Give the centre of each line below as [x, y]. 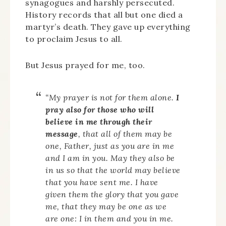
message [62, 134]
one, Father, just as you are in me [110, 146]
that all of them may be [127, 134]
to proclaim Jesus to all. [74, 39]
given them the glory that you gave [112, 194]
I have [147, 182]
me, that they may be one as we [106, 206]
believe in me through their [99, 122]
